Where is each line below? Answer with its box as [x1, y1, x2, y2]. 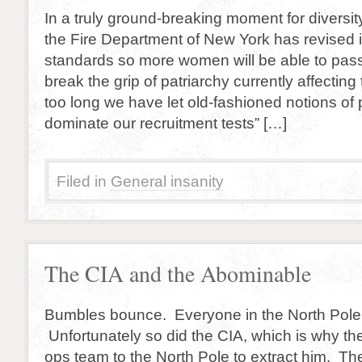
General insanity [111, 172, 224, 190]
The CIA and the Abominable [44, 259, 311, 288]
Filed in [57, 172, 107, 190]
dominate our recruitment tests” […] [44, 114, 287, 132]
